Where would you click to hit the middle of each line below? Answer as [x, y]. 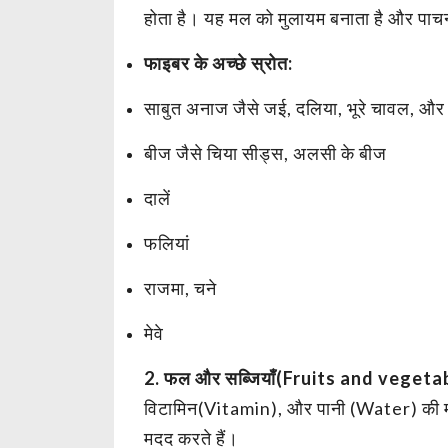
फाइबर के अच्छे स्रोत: [218, 62]
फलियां [167, 242]
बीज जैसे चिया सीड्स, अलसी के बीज [265, 152]
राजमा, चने [180, 287]
